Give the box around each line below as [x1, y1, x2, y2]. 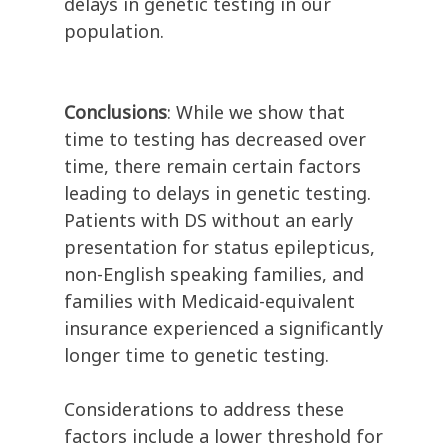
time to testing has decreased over [64, 127, 366, 152]
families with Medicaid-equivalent [64, 289, 355, 314]
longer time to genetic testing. [64, 343, 329, 368]
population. [64, 19, 164, 44]
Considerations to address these [64, 397, 344, 422]
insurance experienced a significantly [64, 316, 383, 341]
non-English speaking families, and [64, 262, 364, 287]
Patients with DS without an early [64, 208, 353, 233]
